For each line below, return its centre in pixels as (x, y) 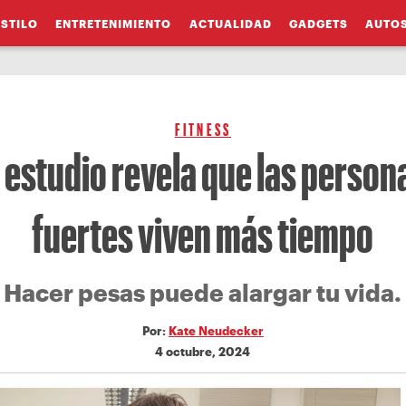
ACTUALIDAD (230, 23)
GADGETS (318, 23)
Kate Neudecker (216, 330)
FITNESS (203, 129)
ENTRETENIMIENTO (114, 23)
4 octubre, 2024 (203, 351)
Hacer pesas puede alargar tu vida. (203, 293)
